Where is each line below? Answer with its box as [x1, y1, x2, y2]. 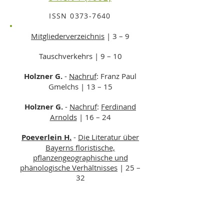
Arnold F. [22, 192, 55, 203]
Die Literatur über [78, 132, 139, 142]
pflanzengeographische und [32, 152, 128, 162]
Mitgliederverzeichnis [31, 31, 104, 41]
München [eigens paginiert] [18, 203, 112, 213]
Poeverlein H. [21, 132, 71, 142]
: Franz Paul [96, 71, 136, 81]
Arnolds [49, 112, 77, 122]
